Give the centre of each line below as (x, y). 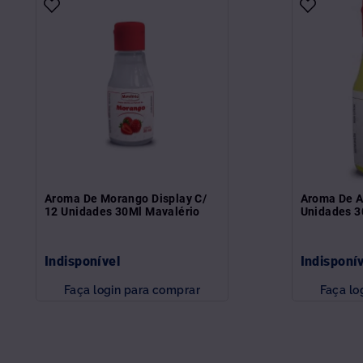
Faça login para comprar (132, 289)
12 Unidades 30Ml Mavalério (122, 211)
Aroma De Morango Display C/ (126, 198)
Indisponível (83, 261)
